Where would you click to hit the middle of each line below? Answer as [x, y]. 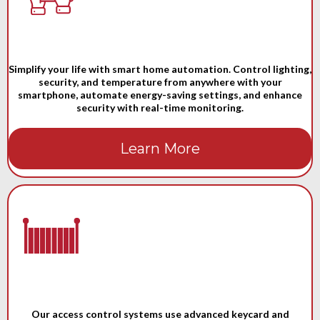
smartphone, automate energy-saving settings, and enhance [160, 95]
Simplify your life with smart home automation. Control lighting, [160, 69]
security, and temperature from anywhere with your [160, 82]
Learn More [160, 149]
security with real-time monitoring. [160, 107]
